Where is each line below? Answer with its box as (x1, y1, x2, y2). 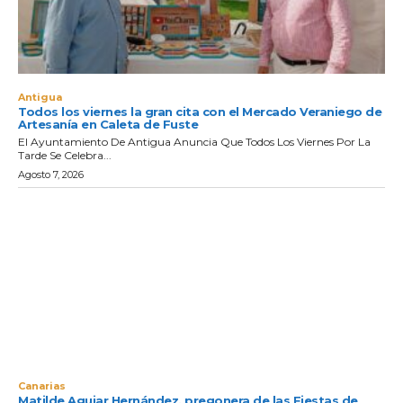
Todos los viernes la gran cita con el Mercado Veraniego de (18, 104, 381, 120)
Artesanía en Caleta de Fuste (18, 117, 198, 132)
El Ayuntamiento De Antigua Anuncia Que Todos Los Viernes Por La (18, 135, 371, 149)
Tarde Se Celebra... (18, 148, 112, 163)
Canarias (18, 379, 66, 392)
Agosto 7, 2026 (18, 168, 84, 182)
